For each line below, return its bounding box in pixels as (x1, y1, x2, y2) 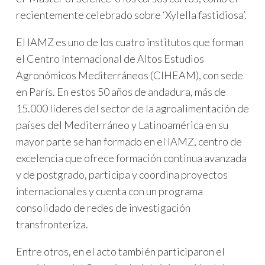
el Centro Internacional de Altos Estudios (16, 51, 204, 65)
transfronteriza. (16, 217, 88, 231)
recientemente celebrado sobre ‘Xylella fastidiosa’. (16, 8, 247, 21)
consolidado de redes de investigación (16, 201, 190, 214)
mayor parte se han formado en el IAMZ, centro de (16, 134, 242, 148)
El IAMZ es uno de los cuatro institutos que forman (16, 35, 244, 49)
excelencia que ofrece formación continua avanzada (16, 151, 247, 164)
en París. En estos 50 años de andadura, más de (16, 85, 226, 98)
